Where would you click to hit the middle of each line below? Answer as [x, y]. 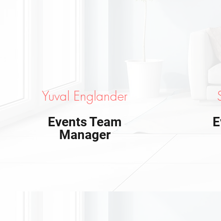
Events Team [85, 122]
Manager [85, 135]
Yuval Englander [85, 96]
